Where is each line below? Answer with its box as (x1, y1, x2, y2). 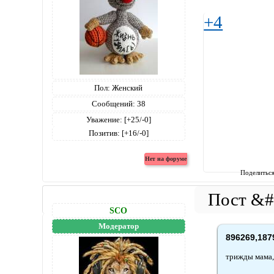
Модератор (98, 221, 139, 231)
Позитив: (88, 128, 120, 138)
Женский (110, 83, 143, 92)
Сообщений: (91, 98, 135, 108)
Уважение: (86, 114, 122, 124)
